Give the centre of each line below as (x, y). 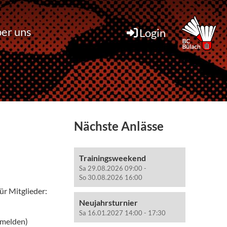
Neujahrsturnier (108, 202)
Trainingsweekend (112, 158)
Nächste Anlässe (119, 126)
